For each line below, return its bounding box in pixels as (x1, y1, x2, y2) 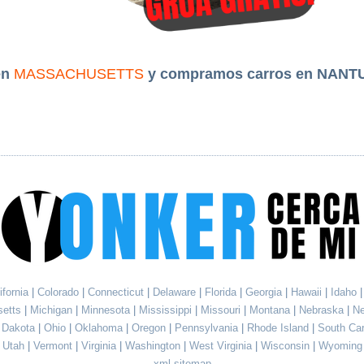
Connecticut (87, 286, 147, 298)
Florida (204, 286, 240, 298)
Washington (124, 340, 184, 352)
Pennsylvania (175, 322, 241, 334)
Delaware (152, 286, 199, 298)
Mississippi (138, 304, 195, 316)
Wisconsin (260, 340, 313, 352)
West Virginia (188, 340, 255, 352)
